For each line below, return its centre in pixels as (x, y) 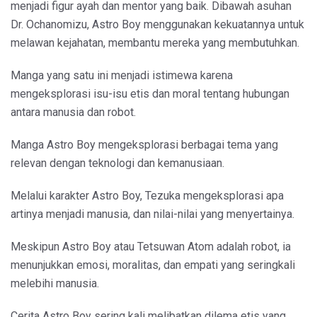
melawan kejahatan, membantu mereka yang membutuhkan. (155, 42)
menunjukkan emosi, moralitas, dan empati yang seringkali (153, 265)
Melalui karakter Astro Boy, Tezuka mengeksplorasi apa (147, 195)
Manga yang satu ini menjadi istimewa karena (122, 75)
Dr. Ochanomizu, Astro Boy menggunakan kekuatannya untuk (157, 24)
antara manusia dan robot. (73, 112)
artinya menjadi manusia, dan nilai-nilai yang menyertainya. (152, 214)
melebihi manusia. (55, 283)
